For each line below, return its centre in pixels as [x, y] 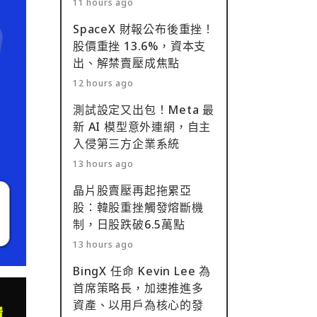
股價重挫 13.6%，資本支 [140, 46]
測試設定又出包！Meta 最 [144, 110]
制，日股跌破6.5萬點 [129, 224]
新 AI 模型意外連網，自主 [142, 127]
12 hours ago [103, 83]
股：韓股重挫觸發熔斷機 [138, 207]
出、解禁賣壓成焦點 [127, 63]
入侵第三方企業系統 [127, 144]
